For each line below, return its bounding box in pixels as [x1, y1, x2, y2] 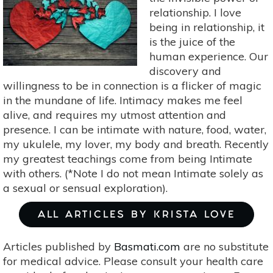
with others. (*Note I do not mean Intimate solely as [3, 166, 263, 181]
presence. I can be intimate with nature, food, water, [3, 122, 266, 137]
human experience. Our [149, 49, 268, 64]
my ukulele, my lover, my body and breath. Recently [3, 137, 269, 152]
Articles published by [3, 239, 114, 254]
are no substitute [180, 239, 269, 254]
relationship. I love [149, 5, 241, 20]
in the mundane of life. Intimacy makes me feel [3, 93, 243, 108]
